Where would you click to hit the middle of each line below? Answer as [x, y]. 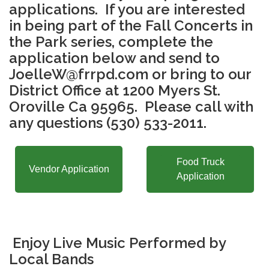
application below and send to [114, 58]
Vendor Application [69, 169]
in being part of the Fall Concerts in [131, 26]
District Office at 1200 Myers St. [115, 91]
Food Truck [200, 162]
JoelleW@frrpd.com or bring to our [130, 74]
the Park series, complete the [111, 42]
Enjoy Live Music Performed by [119, 243]
